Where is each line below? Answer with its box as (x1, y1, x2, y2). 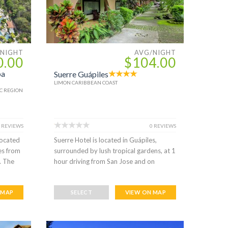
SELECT (70, 188, 93, 195)
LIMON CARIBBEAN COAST (53, 79, 118, 85)
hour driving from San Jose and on (53, 157, 155, 165)
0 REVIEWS (149, 122, 176, 129)
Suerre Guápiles (53, 69, 108, 79)
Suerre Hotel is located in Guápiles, (53, 135, 157, 144)
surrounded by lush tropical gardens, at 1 (53, 146, 176, 155)
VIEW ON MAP (125, 188, 166, 195)
